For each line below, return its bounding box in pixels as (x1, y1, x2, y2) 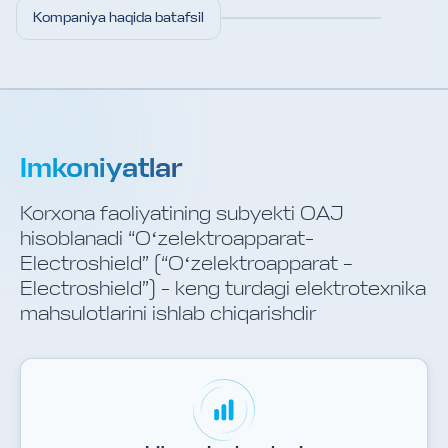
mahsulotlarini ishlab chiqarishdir (20, 301, 316, 326)
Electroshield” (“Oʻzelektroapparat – (20, 251, 353, 276)
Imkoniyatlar (20, 150, 183, 185)
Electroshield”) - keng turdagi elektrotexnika (20, 276, 426, 301)
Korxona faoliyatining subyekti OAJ (20, 201, 344, 226)
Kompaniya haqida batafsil (33, 9, 204, 26)
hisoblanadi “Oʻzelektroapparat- (20, 226, 314, 251)
